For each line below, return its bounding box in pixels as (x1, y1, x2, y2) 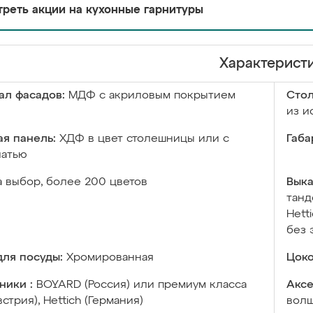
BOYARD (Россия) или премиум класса (36, 279, 247, 291)
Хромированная (66, 252, 154, 263)
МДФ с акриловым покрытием (68, 90, 235, 101)
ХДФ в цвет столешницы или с (59, 133, 229, 145)
